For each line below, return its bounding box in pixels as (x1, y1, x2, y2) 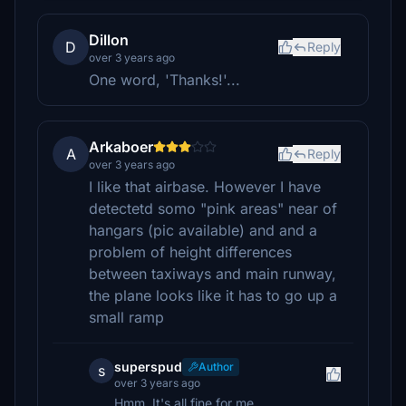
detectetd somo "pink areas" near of (89, 199, 337, 217)
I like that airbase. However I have (89, 178, 321, 196)
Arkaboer (89, 138, 153, 156)
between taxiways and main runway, (89, 265, 336, 283)
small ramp (89, 308, 164, 326)
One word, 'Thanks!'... (89, 71, 240, 89)
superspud (114, 359, 182, 374)
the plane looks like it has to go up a (89, 286, 337, 304)
